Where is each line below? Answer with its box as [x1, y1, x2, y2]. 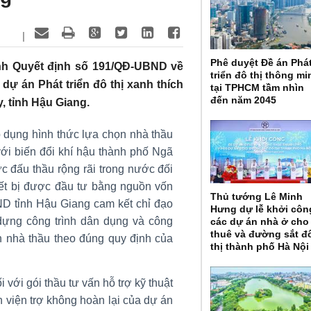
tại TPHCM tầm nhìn [210, 81, 305, 93]
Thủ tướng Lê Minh [210, 191, 303, 203]
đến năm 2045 [210, 94, 277, 106]
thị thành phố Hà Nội [210, 241, 310, 253]
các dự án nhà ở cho [210, 216, 310, 228]
